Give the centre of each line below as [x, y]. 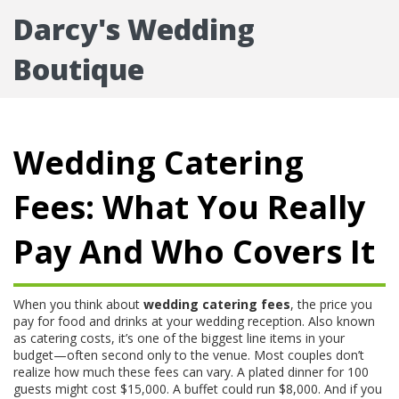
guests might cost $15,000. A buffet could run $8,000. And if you [198, 389]
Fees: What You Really [189, 207]
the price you [335, 304]
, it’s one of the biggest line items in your [228, 338]
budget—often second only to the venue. [132, 355]
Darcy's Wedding [134, 29]
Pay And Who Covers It [194, 252]
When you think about [78, 304]
